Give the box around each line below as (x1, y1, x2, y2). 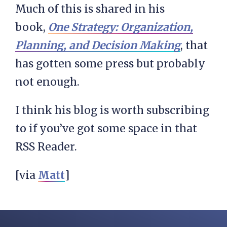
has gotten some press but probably (15, 57, 205, 71)
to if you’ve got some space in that (15, 122, 197, 136)
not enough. (15, 75, 80, 89)
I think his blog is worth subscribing (15, 103, 209, 118)
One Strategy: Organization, (48, 20, 193, 34)
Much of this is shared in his (15, 2, 165, 16)
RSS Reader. (15, 140, 77, 154)
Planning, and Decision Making (15, 39, 180, 53)
